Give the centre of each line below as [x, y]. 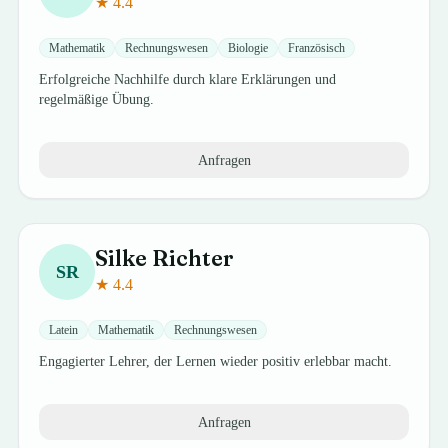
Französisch [317, 48]
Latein [64, 330]
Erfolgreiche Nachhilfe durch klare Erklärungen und [188, 79]
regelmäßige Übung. [97, 99]
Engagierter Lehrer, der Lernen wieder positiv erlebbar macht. [216, 361]
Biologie [248, 48]
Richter [193, 258]
